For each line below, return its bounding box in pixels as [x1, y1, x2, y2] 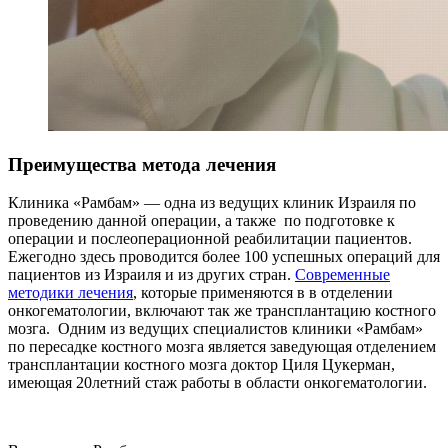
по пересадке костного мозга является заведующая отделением [8, 338, 436, 356]
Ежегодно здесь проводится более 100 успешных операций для [8, 248, 440, 266]
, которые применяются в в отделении [133, 284, 393, 302]
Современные [295, 266, 390, 284]
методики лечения [8, 284, 133, 302]
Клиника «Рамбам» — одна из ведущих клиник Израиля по [8, 194, 416, 212]
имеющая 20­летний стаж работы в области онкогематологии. [8, 374, 427, 392]
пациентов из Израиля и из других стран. [8, 266, 295, 284]
